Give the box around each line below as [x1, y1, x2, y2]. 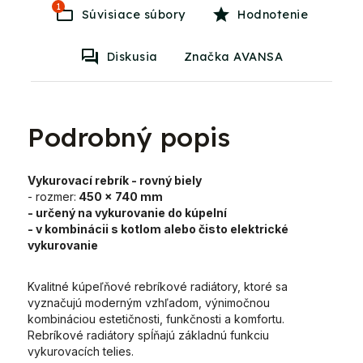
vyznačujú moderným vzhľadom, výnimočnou [28, 296, 270, 310]
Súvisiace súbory [81, 7, 186, 22]
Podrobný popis [28, 121, 230, 153]
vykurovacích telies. [28, 344, 134, 358]
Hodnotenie [237, 7, 308, 22]
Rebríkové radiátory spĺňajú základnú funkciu [28, 328, 269, 342]
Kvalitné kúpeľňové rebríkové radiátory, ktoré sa [28, 280, 288, 293]
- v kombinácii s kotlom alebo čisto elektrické [28, 222, 288, 236]
